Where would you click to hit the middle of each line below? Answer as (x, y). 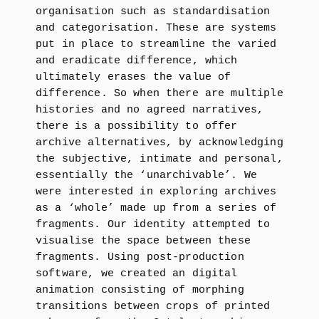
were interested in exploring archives (156, 192)
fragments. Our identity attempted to (153, 225)
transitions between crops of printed (153, 307)
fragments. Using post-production (140, 257)
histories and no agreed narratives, (150, 110)
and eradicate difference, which (137, 61)
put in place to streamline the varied (156, 45)
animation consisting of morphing (140, 290)
